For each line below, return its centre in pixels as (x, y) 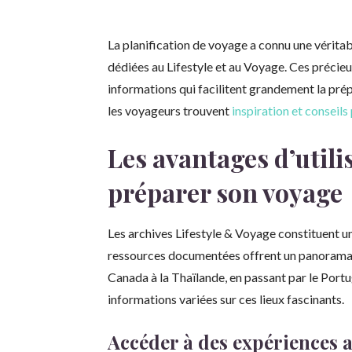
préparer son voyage (225, 192)
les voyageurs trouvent (170, 111)
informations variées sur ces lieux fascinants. (226, 299)
